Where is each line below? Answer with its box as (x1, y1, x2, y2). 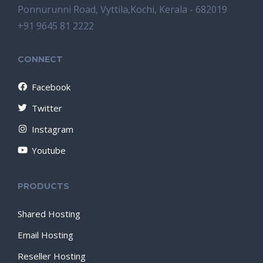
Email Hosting (18, 228, 73, 241)
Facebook (32, 80, 70, 93)
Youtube (32, 144, 66, 156)
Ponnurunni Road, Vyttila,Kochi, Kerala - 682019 (18, 2, 227, 16)
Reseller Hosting (18, 249, 86, 262)
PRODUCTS (18, 180, 69, 191)
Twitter (32, 102, 62, 114)
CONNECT (18, 53, 63, 65)
